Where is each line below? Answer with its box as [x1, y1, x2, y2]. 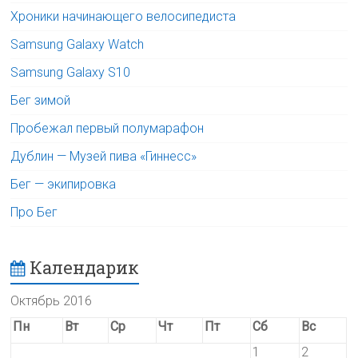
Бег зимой [10, 93, 71, 108]
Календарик [30, 256, 140, 279]
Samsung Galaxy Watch [10, 37, 145, 52]
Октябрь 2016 [10, 293, 93, 308]
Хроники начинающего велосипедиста [10, 9, 237, 24]
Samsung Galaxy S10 [10, 65, 131, 80]
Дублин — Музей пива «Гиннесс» [10, 149, 197, 164]
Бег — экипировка [10, 177, 117, 192]
